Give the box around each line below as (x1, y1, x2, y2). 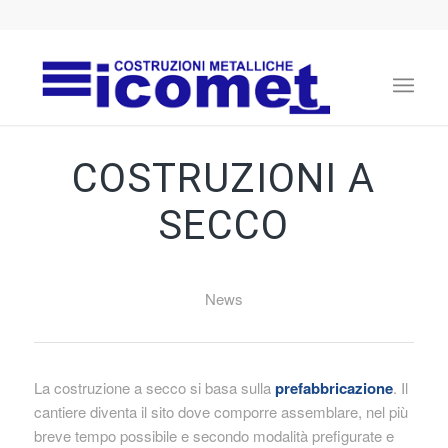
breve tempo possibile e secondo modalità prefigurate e (33, 424, 394, 446)
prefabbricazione (274, 376, 393, 399)
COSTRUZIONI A (72, 155, 100, 202)
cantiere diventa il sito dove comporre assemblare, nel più (33, 400, 408, 422)
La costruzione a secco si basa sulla (33, 376, 275, 398)
